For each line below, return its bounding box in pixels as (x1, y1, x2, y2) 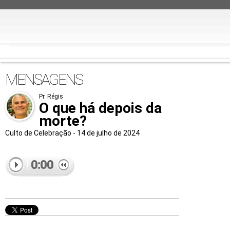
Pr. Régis (39, 93, 63, 100)
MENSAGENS (5, 70, 82, 88)
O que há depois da (39, 100, 162, 117)
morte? (39, 112, 87, 129)
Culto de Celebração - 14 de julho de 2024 (5, 129, 140, 137)
